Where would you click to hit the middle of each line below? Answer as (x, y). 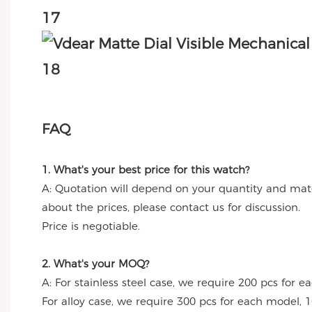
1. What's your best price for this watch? (146, 170)
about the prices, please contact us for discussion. (171, 208)
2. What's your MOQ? (95, 264)
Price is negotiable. (91, 226)
